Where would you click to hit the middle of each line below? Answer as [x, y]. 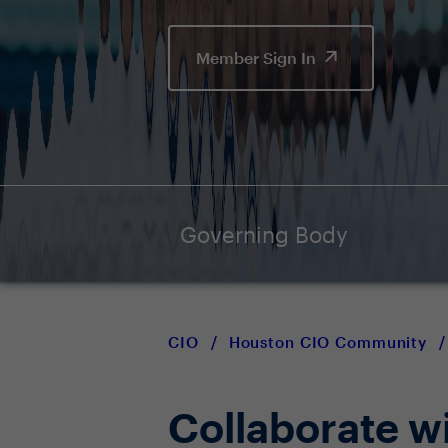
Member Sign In [258, 57]
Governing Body [264, 234]
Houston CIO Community [328, 342]
